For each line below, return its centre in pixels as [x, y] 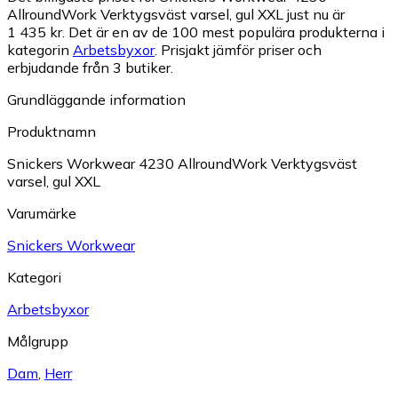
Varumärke [42, 213]
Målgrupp [38, 341]
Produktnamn [52, 131]
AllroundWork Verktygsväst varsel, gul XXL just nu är [176, 14]
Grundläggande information [96, 99]
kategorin [40, 50]
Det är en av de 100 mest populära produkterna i [227, 32]
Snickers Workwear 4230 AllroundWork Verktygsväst [182, 163]
